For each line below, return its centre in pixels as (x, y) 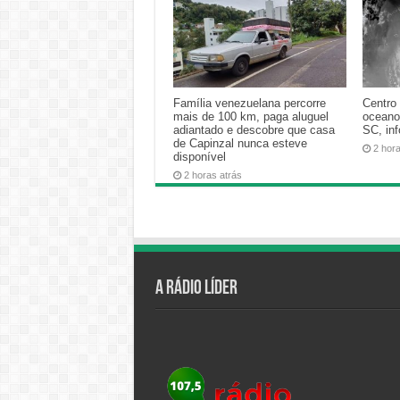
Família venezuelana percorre (249, 104)
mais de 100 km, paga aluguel (250, 117)
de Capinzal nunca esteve (240, 144)
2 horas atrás (212, 175)
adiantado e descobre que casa (254, 130)
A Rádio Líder (196, 289)
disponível (199, 157)
